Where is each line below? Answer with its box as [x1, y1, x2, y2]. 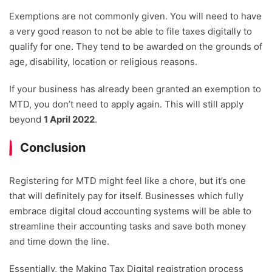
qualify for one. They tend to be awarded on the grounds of [9, 41, 262, 53]
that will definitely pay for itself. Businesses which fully [9, 190, 243, 202]
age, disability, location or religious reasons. [9, 56, 197, 68]
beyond [9, 114, 44, 126]
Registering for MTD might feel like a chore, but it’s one [9, 175, 246, 187]
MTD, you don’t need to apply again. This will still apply [9, 98, 243, 110]
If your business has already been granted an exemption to [9, 83, 261, 95]
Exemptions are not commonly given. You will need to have [9, 10, 262, 22]
